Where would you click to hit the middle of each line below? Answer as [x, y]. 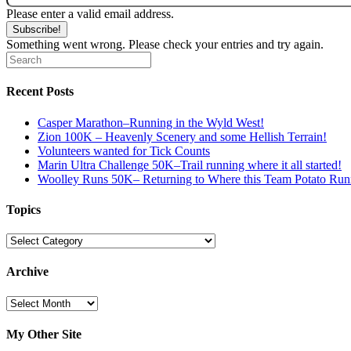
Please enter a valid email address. [90, 14]
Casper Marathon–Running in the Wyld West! [151, 122]
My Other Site [44, 334]
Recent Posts [40, 92]
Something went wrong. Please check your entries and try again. [165, 45]
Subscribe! [37, 30]
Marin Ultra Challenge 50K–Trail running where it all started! [190, 165]
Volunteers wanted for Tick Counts [124, 150]
